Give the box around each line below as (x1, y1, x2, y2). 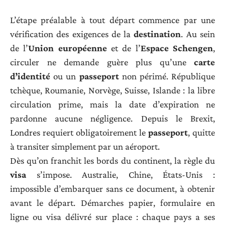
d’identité (10, 71, 50, 82)
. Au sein (181, 29, 215, 40)
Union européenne (28, 43, 107, 54)
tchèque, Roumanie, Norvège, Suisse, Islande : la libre (10, 85, 215, 96)
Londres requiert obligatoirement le (10, 127, 148, 138)
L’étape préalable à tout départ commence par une (10, 15, 215, 26)
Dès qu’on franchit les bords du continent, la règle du (10, 155, 215, 166)
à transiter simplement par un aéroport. (10, 141, 160, 152)
